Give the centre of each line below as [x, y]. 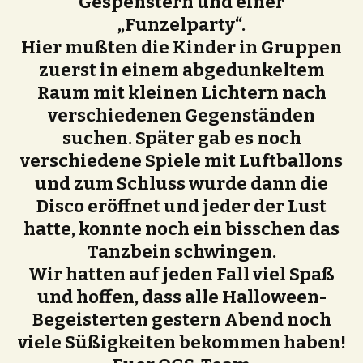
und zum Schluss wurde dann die [181, 183]
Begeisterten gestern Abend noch [181, 319]
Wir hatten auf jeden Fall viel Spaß [181, 274]
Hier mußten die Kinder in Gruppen [181, 47]
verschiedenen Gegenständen [181, 115]
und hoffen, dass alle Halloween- [181, 297]
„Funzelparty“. [181, 24]
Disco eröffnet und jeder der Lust [181, 206]
